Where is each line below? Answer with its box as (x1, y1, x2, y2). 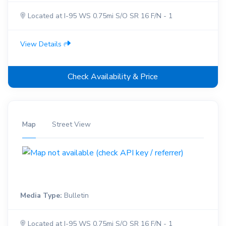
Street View (51, 119, 91, 129)
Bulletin (62, 191, 89, 201)
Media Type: (20, 191, 62, 201)
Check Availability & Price (68, 71, 158, 82)
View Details (20, 39, 64, 49)
